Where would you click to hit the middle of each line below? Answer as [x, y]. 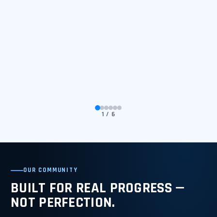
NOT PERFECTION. [63, 202]
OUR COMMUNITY [51, 170]
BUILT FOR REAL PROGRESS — [98, 188]
